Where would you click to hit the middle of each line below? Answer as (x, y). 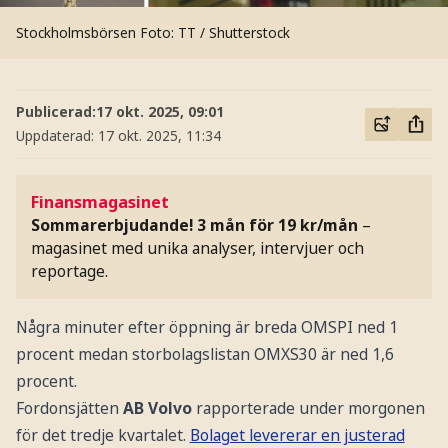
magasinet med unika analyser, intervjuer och (198, 248)
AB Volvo (157, 408)
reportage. (70, 271)
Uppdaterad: (56, 136)
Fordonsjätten (69, 408)
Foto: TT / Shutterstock (214, 32)
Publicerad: (55, 112)
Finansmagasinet (100, 202)
